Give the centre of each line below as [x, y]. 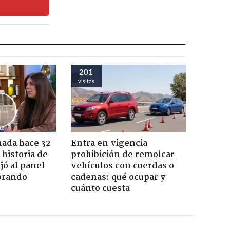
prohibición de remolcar [122, 155]
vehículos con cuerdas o [122, 166]
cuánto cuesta [100, 188]
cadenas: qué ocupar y [118, 177]
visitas [86, 81]
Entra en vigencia [109, 143]
